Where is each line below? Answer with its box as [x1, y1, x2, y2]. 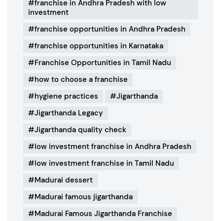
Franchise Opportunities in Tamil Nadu [35, 58, 171, 68]
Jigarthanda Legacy [35, 108, 103, 118]
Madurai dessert [35, 175, 93, 185]
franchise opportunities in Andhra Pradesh [35, 24, 185, 35]
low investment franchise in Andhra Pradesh [35, 142, 191, 152]
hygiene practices [35, 91, 98, 102]
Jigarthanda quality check [35, 125, 126, 135]
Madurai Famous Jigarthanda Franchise [35, 209, 172, 219]
